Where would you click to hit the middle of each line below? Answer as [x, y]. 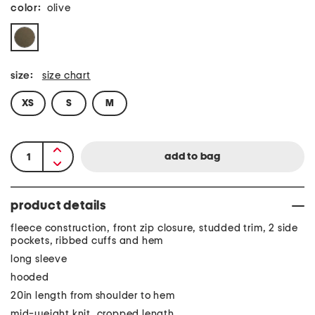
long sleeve [39, 259]
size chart [66, 76]
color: [26, 8]
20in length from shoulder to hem [93, 296]
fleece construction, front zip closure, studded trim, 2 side [154, 228]
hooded [30, 277]
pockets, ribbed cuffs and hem [87, 241]
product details [58, 206]
